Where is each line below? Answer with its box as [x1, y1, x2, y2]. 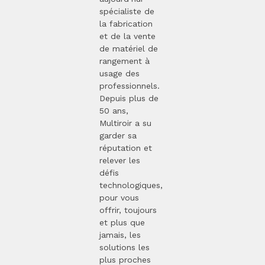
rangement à [99, 56, 150, 66]
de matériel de [99, 43, 158, 53]
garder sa [99, 130, 137, 140]
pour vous [99, 192, 139, 202]
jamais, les [99, 230, 141, 240]
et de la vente [99, 31, 156, 41]
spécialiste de [99, 6, 154, 16]
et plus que [99, 217, 145, 227]
